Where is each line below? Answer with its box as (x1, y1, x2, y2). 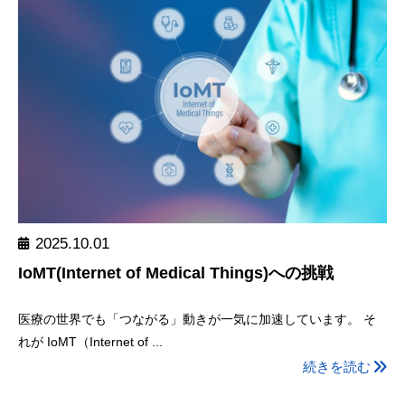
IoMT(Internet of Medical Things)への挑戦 (18, 264, 334, 283)
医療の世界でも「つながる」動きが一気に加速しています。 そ (18, 311, 376, 326)
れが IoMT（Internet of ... (18, 334, 163, 349)
